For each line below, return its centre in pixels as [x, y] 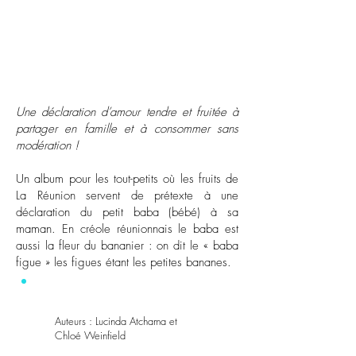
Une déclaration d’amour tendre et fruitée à [127, 112]
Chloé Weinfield [90, 335]
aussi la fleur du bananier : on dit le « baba [127, 246]
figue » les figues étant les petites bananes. [124, 262]
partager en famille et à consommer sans [127, 129]
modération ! [47, 145]
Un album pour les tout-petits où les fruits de [127, 179]
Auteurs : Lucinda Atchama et [116, 321]
